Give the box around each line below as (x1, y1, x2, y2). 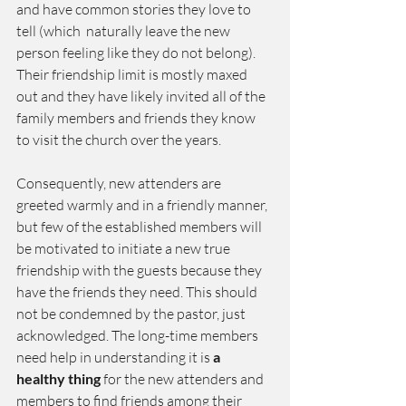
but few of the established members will (16, 217, 265, 236)
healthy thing (16, 370, 101, 387)
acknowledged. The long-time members (16, 326, 261, 344)
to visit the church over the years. (16, 130, 221, 149)
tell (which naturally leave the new (16, 22, 233, 40)
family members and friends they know (16, 109, 258, 127)
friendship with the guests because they (16, 261, 265, 279)
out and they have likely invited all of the (16, 87, 268, 105)
